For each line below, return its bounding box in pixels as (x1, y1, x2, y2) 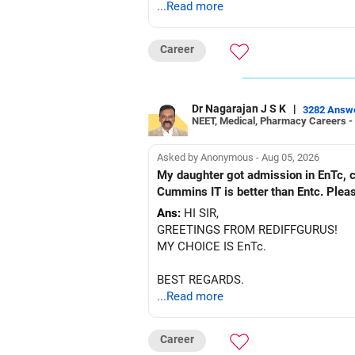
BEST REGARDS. (157, 273, 244, 287)
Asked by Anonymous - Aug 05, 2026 (157, 151, 319, 163)
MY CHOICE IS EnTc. (157, 239, 269, 254)
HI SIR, (181, 206, 219, 220)
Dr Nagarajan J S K (192, 102, 288, 115)
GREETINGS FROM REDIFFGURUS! (157, 223, 338, 237)
